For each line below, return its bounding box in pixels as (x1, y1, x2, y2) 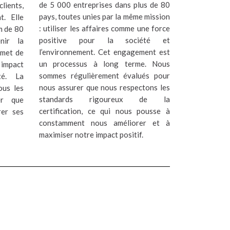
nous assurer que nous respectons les (39, 82, 170, 92)
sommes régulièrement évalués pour (39, 70, 170, 80)
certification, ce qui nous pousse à (39, 106, 170, 116)
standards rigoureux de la (39, 94, 170, 104)
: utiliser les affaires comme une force (39, 23, 170, 33)
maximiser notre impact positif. (39, 129, 143, 139)
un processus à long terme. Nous (39, 59, 170, 68)
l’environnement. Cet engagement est (39, 47, 170, 56)
